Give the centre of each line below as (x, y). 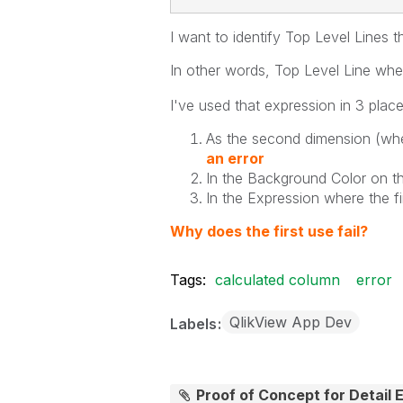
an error (235, 158)
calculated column (277, 280)
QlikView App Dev (290, 322)
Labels (195, 324)
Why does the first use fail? (269, 231)
